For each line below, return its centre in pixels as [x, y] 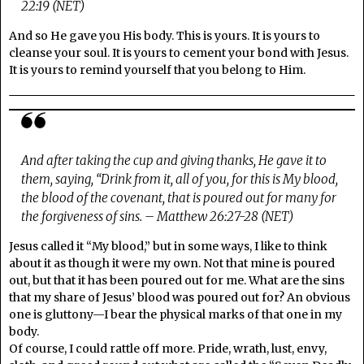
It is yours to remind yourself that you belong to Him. [157, 70]
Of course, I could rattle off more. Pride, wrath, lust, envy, [168, 349]
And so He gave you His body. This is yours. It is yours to [165, 36]
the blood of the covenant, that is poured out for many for [179, 197]
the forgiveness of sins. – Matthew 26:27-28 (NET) [158, 216]
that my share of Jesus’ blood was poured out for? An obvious [180, 298]
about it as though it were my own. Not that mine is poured [172, 264]
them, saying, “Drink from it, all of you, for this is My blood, [180, 179]
